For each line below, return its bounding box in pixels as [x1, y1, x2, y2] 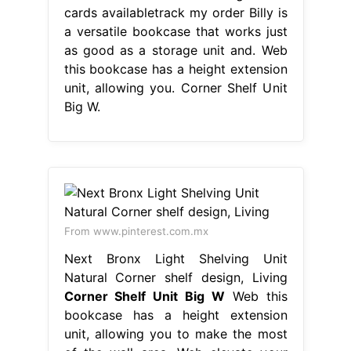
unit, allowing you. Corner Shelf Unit [63, 79, 288, 96]
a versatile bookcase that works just [63, 23, 288, 39]
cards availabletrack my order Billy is [63, 4, 288, 20]
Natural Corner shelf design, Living [63, 269, 288, 285]
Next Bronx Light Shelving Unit [63, 250, 288, 266]
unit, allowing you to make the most [63, 325, 288, 342]
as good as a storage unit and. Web [63, 42, 288, 58]
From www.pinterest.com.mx [63, 224, 208, 237]
